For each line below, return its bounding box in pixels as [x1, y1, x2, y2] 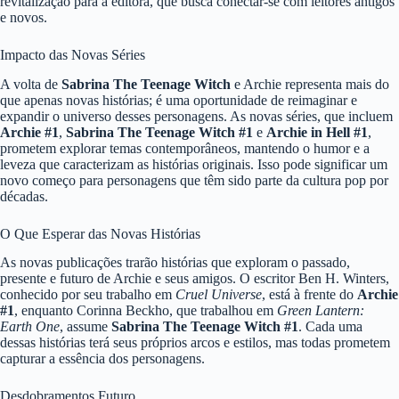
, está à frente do [262, 287, 357, 303]
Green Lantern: [277, 303, 364, 319]
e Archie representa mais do [231, 76, 389, 92]
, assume [60, 319, 111, 335]
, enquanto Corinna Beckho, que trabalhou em [14, 303, 277, 319]
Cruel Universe [175, 287, 262, 303]
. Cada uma [298, 319, 362, 335]
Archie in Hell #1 [266, 124, 368, 140]
